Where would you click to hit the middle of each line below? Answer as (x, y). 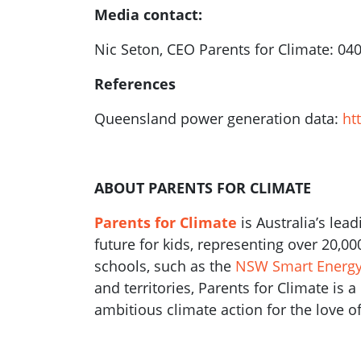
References (135, 84)
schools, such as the (165, 266)
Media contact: (148, 15)
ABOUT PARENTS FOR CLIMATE (203, 188)
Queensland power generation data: (218, 118)
